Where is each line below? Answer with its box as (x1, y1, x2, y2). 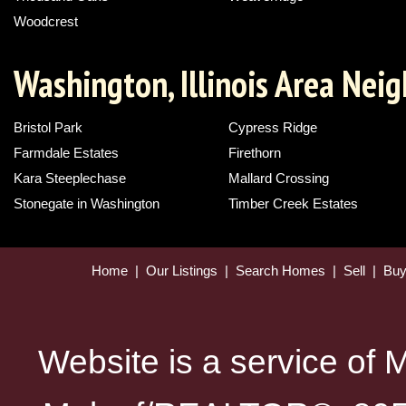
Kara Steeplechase (14, 170, 126, 187)
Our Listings (146, 263, 218, 279)
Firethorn (228, 145, 282, 161)
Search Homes (236, 263, 326, 279)
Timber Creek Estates (228, 196, 359, 212)
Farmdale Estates (14, 145, 119, 161)
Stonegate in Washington (14, 196, 159, 212)
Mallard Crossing (228, 170, 330, 187)
